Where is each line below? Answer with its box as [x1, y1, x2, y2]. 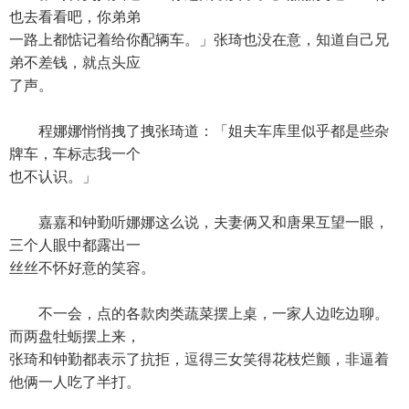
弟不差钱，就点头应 [9, 55, 141, 70]
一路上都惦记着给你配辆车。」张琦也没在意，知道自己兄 [9, 32, 389, 47]
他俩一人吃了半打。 [9, 374, 141, 390]
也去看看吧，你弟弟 [9, 9, 141, 25]
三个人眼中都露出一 [9, 237, 141, 253]
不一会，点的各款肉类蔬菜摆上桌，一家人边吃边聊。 [9, 306, 389, 321]
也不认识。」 [9, 169, 97, 184]
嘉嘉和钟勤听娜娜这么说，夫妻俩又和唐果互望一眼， [9, 215, 389, 230]
